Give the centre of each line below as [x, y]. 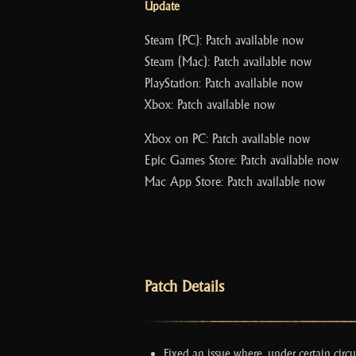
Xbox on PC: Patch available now [227, 139]
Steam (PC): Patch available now [224, 40]
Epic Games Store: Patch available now [242, 160]
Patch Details [184, 286]
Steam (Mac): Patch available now [228, 62]
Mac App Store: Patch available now [235, 182]
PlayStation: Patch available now [224, 83]
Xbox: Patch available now [210, 104]
